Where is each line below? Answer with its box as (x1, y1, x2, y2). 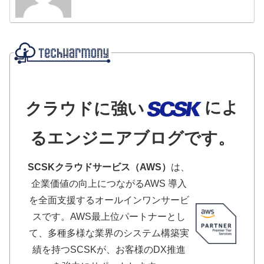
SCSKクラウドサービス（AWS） (28, 161, 171, 172)
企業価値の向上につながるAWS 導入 (31, 178, 187, 189)
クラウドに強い (25, 99, 144, 118)
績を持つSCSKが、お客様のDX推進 (32, 244, 186, 255)
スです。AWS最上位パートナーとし (32, 211, 186, 222)
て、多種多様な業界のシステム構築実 (28, 227, 189, 238)
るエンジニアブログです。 (29, 128, 235, 147)
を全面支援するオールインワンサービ (28, 194, 189, 205)
